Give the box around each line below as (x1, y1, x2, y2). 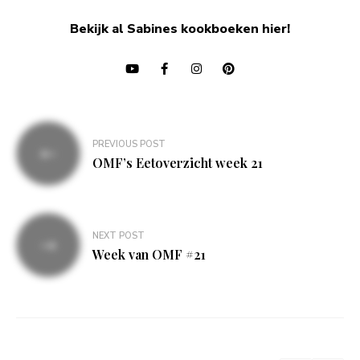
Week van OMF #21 (92, 246, 206, 264)
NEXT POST (92, 230, 145, 243)
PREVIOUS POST (92, 138, 166, 151)
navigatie (15, 146, 98, 173)
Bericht (15, 121, 80, 147)
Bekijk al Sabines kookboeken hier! (70, 20, 290, 39)
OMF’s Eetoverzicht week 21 (92, 154, 263, 172)
